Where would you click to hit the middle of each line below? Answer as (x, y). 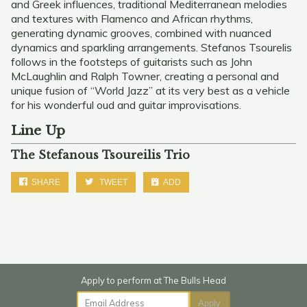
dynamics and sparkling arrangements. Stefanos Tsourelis (151, 47)
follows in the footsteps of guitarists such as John (132, 62)
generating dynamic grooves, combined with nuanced (141, 33)
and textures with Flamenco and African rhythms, (132, 19)
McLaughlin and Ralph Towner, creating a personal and (145, 76)
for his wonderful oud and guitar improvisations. (126, 105)
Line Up (38, 130)
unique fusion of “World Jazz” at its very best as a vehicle (150, 90)
